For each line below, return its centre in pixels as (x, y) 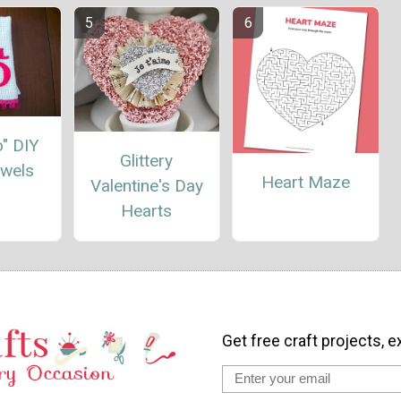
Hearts (147, 210)
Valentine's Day (146, 185)
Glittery (147, 160)
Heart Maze (305, 182)
